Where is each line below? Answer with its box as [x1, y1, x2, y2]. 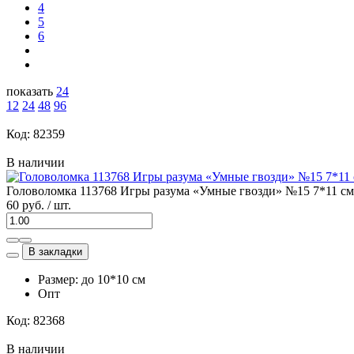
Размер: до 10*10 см [38, 272, 145, 286]
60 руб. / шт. [6, 198, 71, 212]
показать [6, 84, 53, 98]
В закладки [28, 245, 82, 258]
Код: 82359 [6, 126, 65, 141]
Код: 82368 [6, 313, 65, 327]
